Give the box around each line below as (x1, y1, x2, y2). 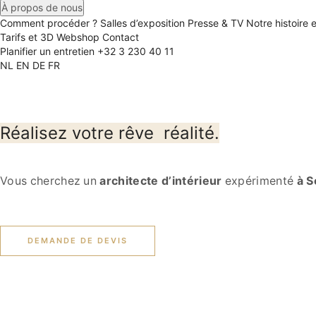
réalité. (159, 123, 219, 144)
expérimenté (221, 174, 297, 188)
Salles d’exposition (100, 17, 185, 30)
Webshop (56, 31, 99, 44)
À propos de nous (1, 1, 83, 14)
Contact (102, 31, 139, 44)
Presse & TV (188, 17, 243, 30)
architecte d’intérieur (99, 174, 222, 188)
